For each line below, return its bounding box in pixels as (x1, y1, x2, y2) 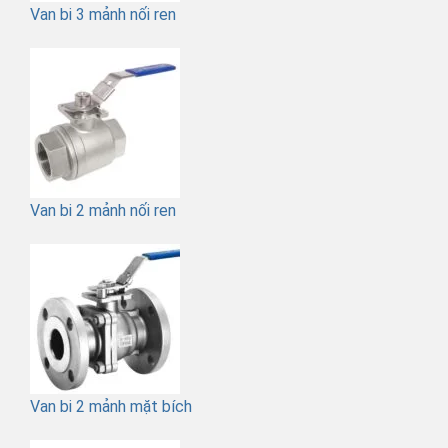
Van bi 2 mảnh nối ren (30, 201, 176, 221)
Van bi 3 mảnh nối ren (30, 5, 176, 25)
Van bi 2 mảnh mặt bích (30, 396, 192, 416)
